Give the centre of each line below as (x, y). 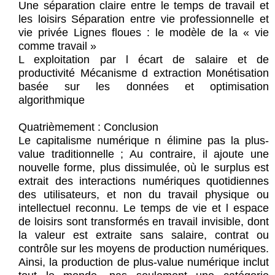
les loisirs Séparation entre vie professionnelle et (144, 19)
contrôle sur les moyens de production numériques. (144, 249)
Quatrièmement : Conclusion (88, 127)
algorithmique (52, 100)
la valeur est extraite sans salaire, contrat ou (144, 235)
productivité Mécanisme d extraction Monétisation (144, 73)
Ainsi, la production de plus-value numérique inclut (144, 262)
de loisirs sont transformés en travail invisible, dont (144, 222)
